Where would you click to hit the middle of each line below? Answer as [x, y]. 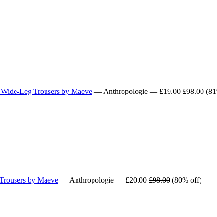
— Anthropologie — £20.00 [103, 180]
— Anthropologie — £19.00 [137, 91]
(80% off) [186, 180]
